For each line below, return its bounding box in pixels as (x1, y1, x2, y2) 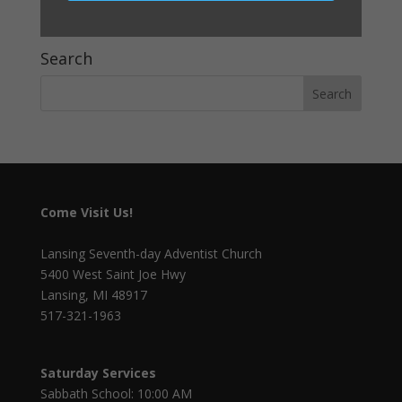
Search (39, 48, 92, 70)
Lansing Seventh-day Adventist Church (39, 245, 262, 263)
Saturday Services (39, 364, 156, 382)
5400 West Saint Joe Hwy (39, 266, 186, 284)
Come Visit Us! (39, 204, 133, 222)
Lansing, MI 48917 (39, 286, 147, 304)
